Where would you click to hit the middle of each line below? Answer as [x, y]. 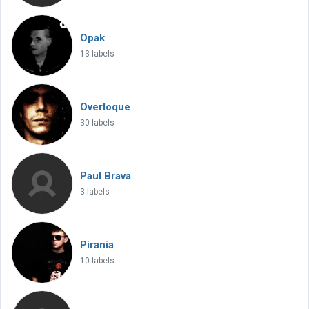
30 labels [97, 123]
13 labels [97, 54]
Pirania [97, 245]
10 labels [97, 261]
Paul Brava [106, 176]
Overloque [105, 107]
